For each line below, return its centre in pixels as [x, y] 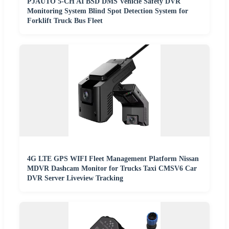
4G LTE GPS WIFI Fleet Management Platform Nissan [113, 158]
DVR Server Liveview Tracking [75, 178]
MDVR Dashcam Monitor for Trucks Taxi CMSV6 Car [112, 168]
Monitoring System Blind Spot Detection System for [108, 11]
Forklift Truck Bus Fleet [65, 20]
